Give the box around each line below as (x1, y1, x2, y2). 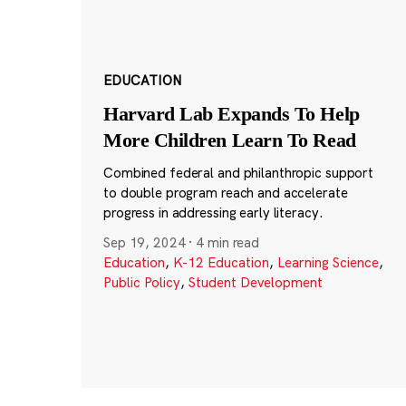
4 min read (196, 234, 260, 252)
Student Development (188, 274, 323, 292)
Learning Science (276, 254, 379, 272)
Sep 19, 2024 (102, 234, 186, 252)
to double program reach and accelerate (102, 184, 348, 202)
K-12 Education (172, 254, 269, 272)
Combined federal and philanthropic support (102, 164, 374, 182)
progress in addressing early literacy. (102, 204, 324, 222)
